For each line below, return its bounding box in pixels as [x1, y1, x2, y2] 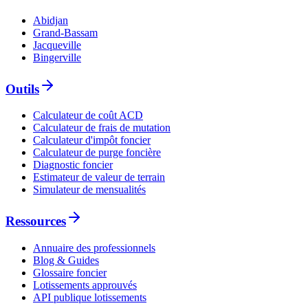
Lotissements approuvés [33, 278, 137, 291]
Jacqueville [33, 38, 81, 51]
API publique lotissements [33, 291, 146, 303]
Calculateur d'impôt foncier [33, 134, 151, 146]
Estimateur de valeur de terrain [33, 171, 165, 184]
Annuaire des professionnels [33, 241, 155, 254]
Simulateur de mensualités [33, 184, 146, 196]
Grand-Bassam [33, 26, 98, 38]
